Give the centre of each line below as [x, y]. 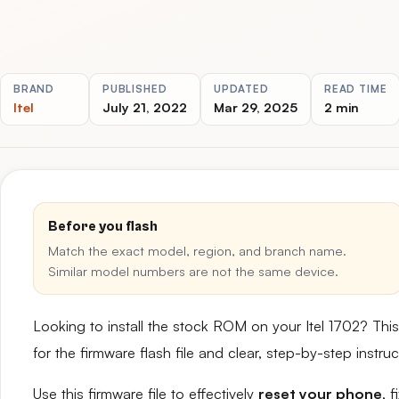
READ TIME [356, 89]
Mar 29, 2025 [256, 107]
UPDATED [241, 89]
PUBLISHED [135, 89]
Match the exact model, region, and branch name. [197, 250]
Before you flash [103, 226]
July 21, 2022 [145, 107]
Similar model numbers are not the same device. [193, 271]
